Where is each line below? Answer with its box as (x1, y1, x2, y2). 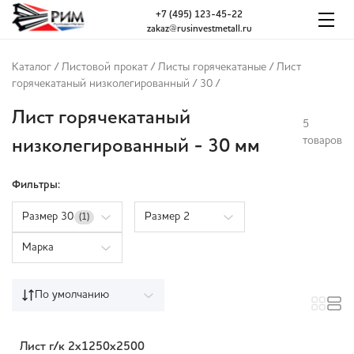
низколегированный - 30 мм (12, 137, 260, 157)
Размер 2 (145, 211, 190, 223)
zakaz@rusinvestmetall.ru (146, 24, 252, 34)
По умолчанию (35, 289, 109, 301)
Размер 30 (22, 211, 73, 223)
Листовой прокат (62, 62, 148, 73)
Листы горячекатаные (158, 62, 266, 73)
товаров (303, 135, 342, 147)
